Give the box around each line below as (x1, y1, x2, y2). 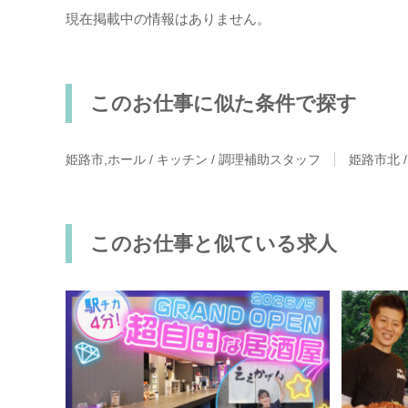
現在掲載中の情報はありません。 (66, 11, 270, 26)
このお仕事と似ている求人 (90, 232, 337, 255)
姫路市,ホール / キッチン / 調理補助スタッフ (66, 152, 321, 167)
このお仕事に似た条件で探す (90, 92, 357, 115)
